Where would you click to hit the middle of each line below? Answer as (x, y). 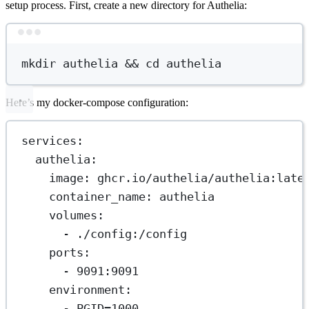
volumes (73, 216)
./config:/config (132, 234)
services (49, 141)
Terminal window (195, 39)
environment (87, 290)
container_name (98, 197)
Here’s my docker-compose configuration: (97, 102)
